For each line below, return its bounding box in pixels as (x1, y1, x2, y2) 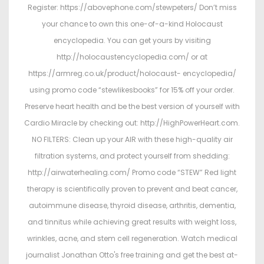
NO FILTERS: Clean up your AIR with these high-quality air (31, 134, 233, 145)
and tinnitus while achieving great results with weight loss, (28, 217, 236, 227)
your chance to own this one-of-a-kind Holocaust (41, 19, 223, 29)
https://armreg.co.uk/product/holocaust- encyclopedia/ (28, 68, 236, 79)
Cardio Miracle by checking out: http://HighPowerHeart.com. (24, 118, 240, 128)
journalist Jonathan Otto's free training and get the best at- (26, 250, 238, 260)
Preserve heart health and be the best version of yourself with (24, 101, 240, 112)
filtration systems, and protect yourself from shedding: (34, 151, 230, 161)
